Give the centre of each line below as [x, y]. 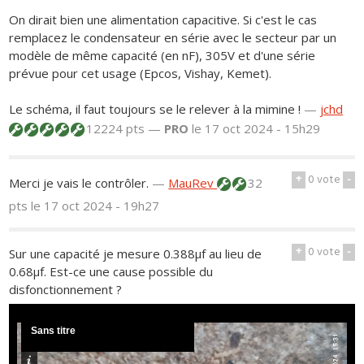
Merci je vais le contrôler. [79, 182]
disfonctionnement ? [66, 289]
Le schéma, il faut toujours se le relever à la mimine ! [155, 108]
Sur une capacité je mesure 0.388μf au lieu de [136, 253]
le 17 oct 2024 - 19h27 [95, 205]
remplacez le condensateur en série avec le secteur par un [173, 37]
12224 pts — [124, 128]
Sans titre [54, 331]
